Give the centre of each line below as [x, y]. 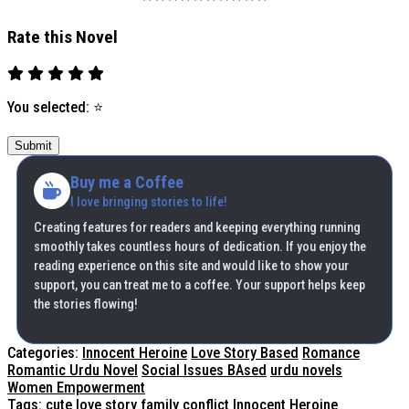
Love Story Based [245, 352]
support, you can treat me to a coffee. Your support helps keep [199, 284]
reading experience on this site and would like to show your [191, 265]
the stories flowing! [86, 304]
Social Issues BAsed [204, 370]
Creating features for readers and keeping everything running [197, 227]
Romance [331, 352]
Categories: [43, 352]
